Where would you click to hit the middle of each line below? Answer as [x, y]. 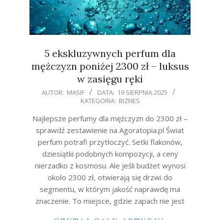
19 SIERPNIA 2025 [142, 93]
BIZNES [129, 101]
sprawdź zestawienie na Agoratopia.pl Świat [110, 130]
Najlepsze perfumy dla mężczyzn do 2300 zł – [110, 119]
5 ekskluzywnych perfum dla [110, 54]
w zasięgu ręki [110, 79]
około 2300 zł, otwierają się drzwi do [110, 178]
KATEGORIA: [98, 101]
